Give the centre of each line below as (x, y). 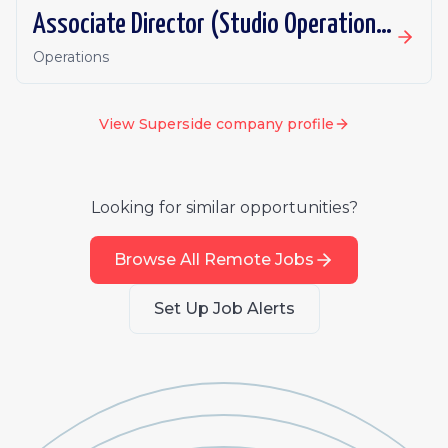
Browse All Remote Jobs (214, 259)
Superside (175, 124)
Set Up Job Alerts (224, 308)
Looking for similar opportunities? (224, 207)
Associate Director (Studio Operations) (384, 25)
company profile (272, 124)
